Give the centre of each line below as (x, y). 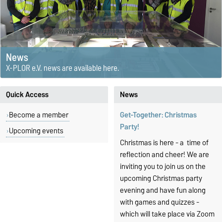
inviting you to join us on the (163, 166)
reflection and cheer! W (157, 154)
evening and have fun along (163, 190)
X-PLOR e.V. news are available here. (63, 68)
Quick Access (27, 94)
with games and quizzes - (160, 202)
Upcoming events (36, 131)
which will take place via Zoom (167, 214)
